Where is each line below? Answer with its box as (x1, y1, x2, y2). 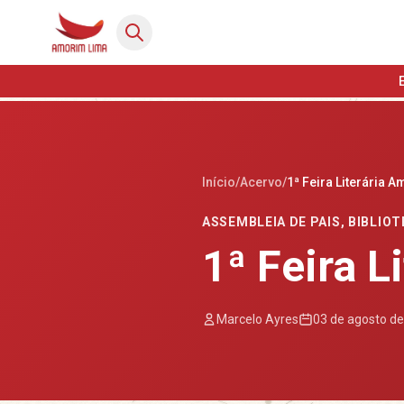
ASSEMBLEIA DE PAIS (202, 215, 341, 229)
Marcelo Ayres (216, 312, 298, 326)
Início (202, 175, 235, 189)
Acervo (240, 175, 282, 189)
